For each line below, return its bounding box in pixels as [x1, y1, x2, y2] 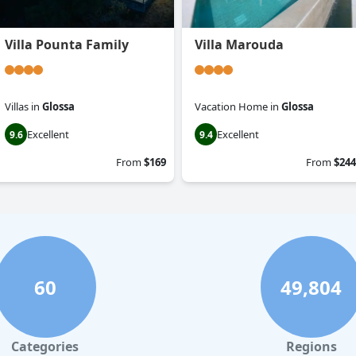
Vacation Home [195, 99, 268, 114]
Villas [5, 99, 29, 114]
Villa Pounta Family [5, 36, 129, 54]
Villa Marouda [195, 36, 284, 54]
